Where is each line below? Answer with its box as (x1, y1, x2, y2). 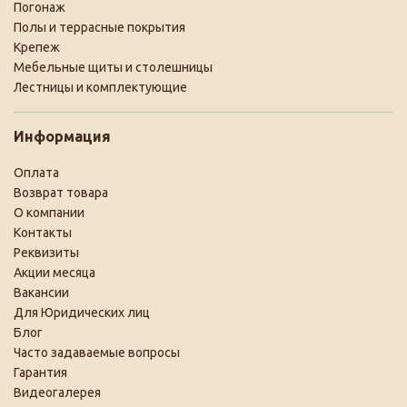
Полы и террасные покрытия (14, 20, 185, 35)
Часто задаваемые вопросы (14, 345, 180, 361)
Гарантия (14, 365, 67, 381)
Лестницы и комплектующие (14, 80, 187, 95)
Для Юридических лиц (14, 305, 150, 321)
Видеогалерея (14, 385, 101, 401)
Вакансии (14, 285, 69, 301)
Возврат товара (14, 185, 108, 201)
